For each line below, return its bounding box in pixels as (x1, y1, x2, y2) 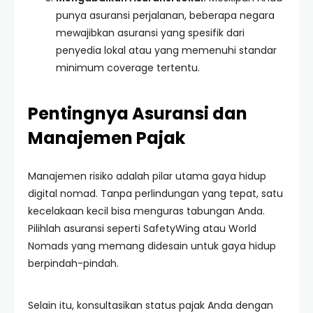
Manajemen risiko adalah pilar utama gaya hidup (28, 169, 266, 183)
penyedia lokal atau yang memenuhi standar (56, 43, 277, 57)
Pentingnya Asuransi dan (28, 102, 247, 125)
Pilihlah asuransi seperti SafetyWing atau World (28, 221, 256, 235)
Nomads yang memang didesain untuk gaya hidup (28, 239, 276, 253)
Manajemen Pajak (28, 126, 185, 150)
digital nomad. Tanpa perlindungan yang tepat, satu (28, 187, 283, 201)
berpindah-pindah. (28, 256, 119, 270)
